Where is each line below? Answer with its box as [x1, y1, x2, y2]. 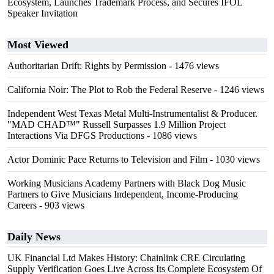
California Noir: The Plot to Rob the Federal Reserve [7, 84, 212, 95]
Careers [7, 200, 37, 210]
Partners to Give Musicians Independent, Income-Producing [7, 189, 238, 199]
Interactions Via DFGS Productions [7, 130, 144, 141]
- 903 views [37, 200, 84, 210]
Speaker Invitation [7, 8, 78, 18]
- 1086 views [144, 130, 197, 141]
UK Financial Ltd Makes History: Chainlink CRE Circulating [7, 253, 245, 263]
